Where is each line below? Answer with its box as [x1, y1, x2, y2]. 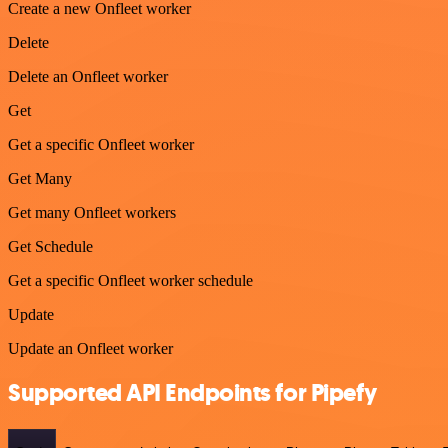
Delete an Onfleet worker [8, 67, 168, 85]
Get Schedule [8, 237, 93, 255]
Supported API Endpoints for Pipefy [8, 377, 377, 410]
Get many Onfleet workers [8, 203, 176, 221]
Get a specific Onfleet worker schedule [8, 271, 253, 289]
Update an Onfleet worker [8, 339, 173, 357]
